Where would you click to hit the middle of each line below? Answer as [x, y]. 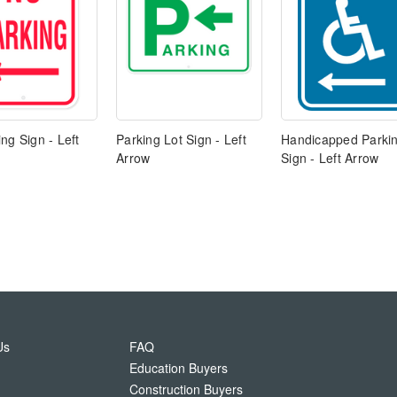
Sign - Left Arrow [330, 158]
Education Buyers [179, 368]
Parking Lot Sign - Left [181, 140]
